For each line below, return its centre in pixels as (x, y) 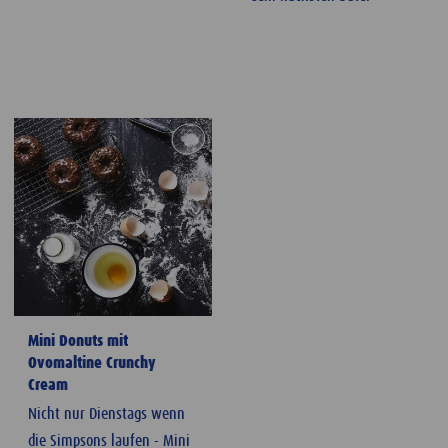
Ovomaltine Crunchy (92, 363)
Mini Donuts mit (78, 341)
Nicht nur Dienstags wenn (106, 414)
